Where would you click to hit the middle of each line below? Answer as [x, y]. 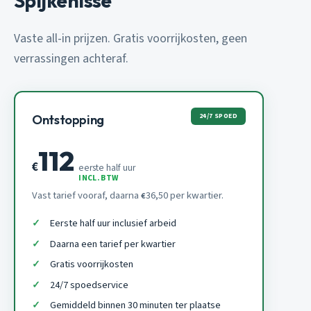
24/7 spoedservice [89, 285]
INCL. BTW [99, 178]
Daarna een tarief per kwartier [112, 244]
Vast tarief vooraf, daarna [86, 195]
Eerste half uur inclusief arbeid [113, 223]
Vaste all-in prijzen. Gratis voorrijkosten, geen [131, 38]
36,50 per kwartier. [185, 195]
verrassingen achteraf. [71, 58]
